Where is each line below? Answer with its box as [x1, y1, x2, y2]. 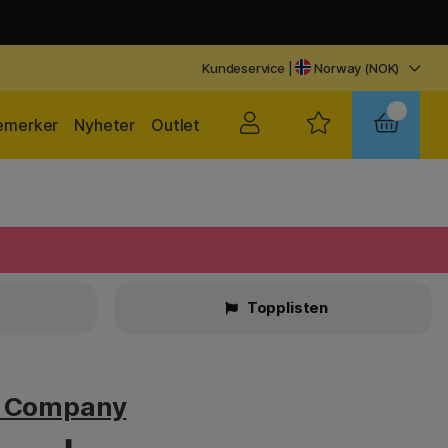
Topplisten [243, 298, 329, 317]
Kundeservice [202, 60, 285, 76]
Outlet [151, 115, 200, 135]
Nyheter [74, 115, 136, 135]
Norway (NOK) [311, 60, 400, 76]
